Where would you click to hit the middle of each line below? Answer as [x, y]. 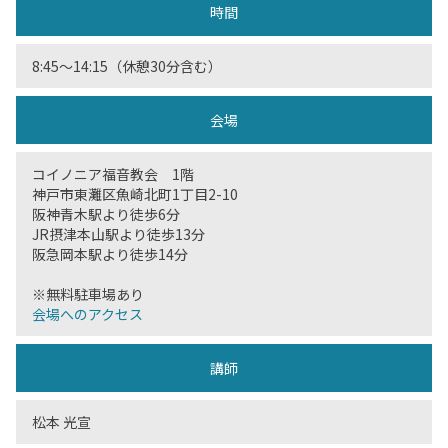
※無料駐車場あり [88, 294]
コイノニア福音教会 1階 [113, 174]
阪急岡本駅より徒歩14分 [110, 254]
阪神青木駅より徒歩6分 [106, 214]
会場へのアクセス [87, 314]
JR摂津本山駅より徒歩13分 [118, 234]
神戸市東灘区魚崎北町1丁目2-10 [135, 194]
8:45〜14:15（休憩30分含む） [127, 66]
